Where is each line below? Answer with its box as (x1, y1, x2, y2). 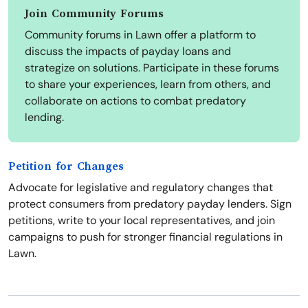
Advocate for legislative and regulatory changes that (8, 180, 273, 195)
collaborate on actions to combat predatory (25, 93, 246, 109)
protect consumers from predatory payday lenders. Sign (8, 197, 291, 212)
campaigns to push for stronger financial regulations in (8, 230, 283, 245)
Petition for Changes (8, 160, 124, 173)
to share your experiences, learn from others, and (25, 77, 271, 92)
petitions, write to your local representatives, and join (8, 213, 275, 228)
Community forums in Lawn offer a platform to (25, 27, 256, 43)
